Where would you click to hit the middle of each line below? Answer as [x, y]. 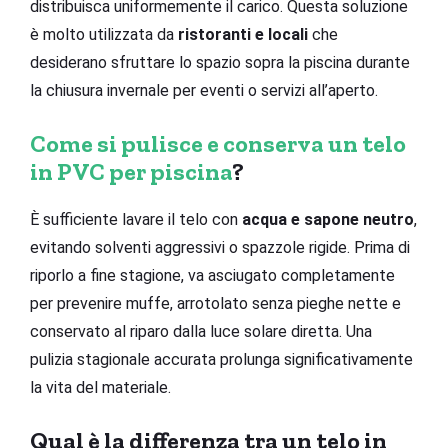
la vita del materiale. [100, 387]
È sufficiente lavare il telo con [136, 219]
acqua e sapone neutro [328, 219]
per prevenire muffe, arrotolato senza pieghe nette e [215, 303]
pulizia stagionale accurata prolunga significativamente [221, 359]
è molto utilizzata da [104, 34]
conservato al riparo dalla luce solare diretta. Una [201, 331]
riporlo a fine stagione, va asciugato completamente [212, 275]
